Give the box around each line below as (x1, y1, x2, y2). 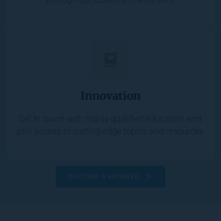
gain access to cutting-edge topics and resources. (15, 126, 206, 137)
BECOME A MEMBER (69, 173, 140, 181)
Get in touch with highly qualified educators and (18, 113, 201, 124)
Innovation (80, 89, 141, 103)
